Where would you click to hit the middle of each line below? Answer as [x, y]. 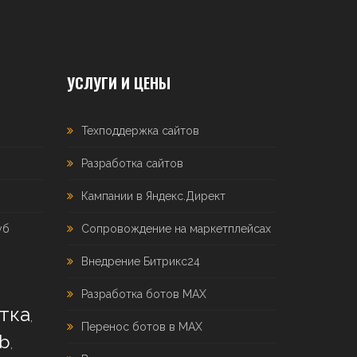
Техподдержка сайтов [140, 131]
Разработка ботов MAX [143, 294]
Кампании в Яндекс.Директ [153, 196]
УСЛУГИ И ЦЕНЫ [118, 83]
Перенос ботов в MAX [141, 327]
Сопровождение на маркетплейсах [176, 229]
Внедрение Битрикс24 [140, 261]
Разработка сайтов [132, 163]
